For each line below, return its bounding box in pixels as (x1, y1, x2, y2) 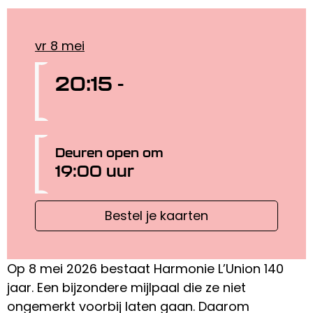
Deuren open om (54, 145, 163, 160)
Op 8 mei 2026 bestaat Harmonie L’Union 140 (7, 260, 284, 277)
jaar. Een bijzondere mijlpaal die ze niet (7, 279, 246, 296)
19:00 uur (54, 161, 134, 180)
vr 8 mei (35, 37, 85, 54)
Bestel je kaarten (105, 207, 208, 224)
